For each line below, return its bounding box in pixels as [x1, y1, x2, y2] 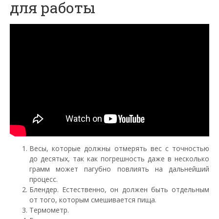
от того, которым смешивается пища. [29, 195, 156, 204]
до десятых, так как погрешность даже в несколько [29, 153, 209, 163]
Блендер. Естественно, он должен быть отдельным [29, 184, 209, 194]
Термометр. [29, 205, 69, 215]
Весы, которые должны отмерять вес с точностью [29, 143, 209, 153]
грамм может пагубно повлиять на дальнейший [29, 164, 209, 174]
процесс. [29, 174, 58, 184]
